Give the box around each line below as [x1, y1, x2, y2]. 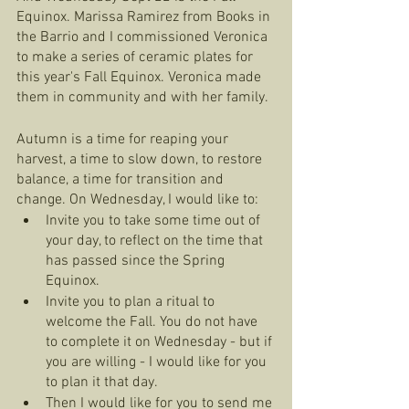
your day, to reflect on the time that [46, 232, 267, 250]
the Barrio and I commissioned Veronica [16, 28, 271, 47]
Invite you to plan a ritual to [46, 293, 218, 311]
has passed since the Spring [46, 252, 228, 270]
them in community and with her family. [16, 89, 271, 107]
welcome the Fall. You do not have [46, 313, 261, 331]
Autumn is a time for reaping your [16, 131, 232, 149]
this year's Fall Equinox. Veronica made [16, 68, 265, 87]
